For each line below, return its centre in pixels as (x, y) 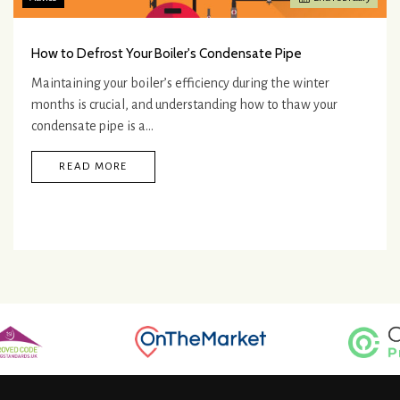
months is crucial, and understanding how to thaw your (184, 105)
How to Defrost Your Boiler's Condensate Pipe (167, 54)
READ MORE (94, 167)
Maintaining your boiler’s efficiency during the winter (180, 83)
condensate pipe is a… (92, 126)
